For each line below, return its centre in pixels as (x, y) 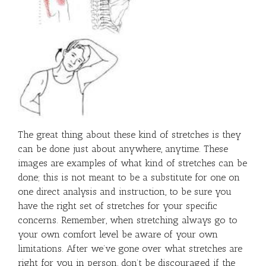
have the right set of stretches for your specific (118, 206)
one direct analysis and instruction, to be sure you (125, 192)
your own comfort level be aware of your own (118, 235)
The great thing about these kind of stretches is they (129, 135)
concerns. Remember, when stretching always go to (128, 220)
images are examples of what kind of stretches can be (132, 163)
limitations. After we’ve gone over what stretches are (130, 249)
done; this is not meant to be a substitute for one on (129, 178)
